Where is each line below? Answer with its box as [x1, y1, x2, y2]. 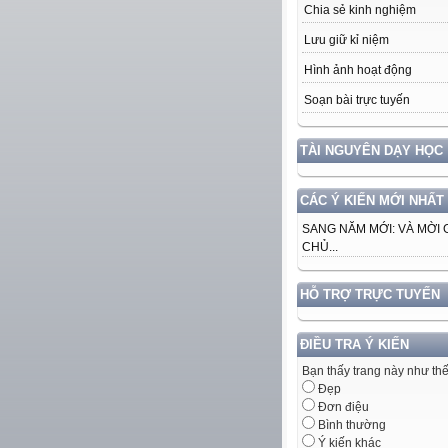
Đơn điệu [315, 400, 369, 415]
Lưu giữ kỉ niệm [304, 33, 389, 48]
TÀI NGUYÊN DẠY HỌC [300, 143, 443, 159]
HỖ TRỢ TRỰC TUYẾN [300, 287, 440, 303]
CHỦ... [302, 240, 338, 255]
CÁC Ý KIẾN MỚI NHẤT [300, 193, 444, 209]
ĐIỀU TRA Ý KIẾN [300, 337, 409, 353]
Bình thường [315, 418, 386, 433]
